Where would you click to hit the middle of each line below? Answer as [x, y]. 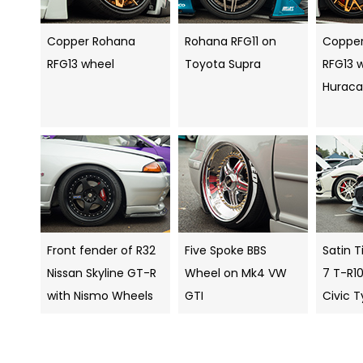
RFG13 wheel [81, 64]
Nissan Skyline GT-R [102, 273]
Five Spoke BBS [226, 251]
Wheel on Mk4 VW [236, 273]
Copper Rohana [91, 42]
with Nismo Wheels [100, 296]
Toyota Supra [223, 64]
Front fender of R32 [101, 251]
